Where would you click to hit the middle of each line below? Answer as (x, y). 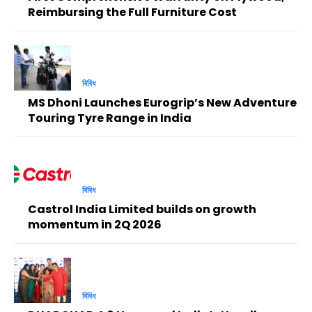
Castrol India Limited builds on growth (142, 209)
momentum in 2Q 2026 (95, 224)
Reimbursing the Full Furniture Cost (132, 13)
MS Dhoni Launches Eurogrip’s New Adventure (162, 103)
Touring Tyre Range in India (110, 118)
